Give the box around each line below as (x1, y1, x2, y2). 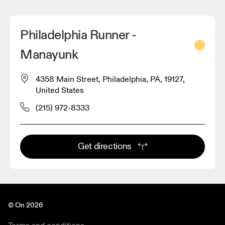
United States (36, 85, 84, 95)
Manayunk (20, 46, 78, 63)
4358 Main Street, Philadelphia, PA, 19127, (36, 74, 185, 84)
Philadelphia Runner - (20, 27, 137, 43)
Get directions (77, 140, 132, 152)
